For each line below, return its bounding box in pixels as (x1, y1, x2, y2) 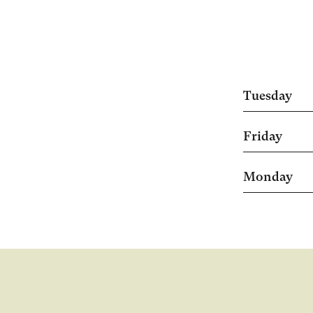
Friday (243, 129, 282, 144)
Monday (243, 169, 293, 184)
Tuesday (243, 88, 292, 103)
